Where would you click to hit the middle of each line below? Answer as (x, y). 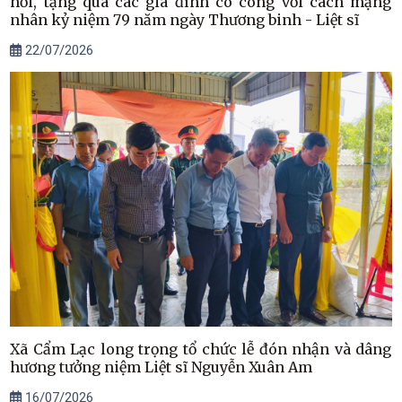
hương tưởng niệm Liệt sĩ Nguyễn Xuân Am (162, 367)
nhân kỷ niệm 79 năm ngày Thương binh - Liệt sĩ (185, 19)
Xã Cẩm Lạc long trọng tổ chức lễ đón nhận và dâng (201, 349)
